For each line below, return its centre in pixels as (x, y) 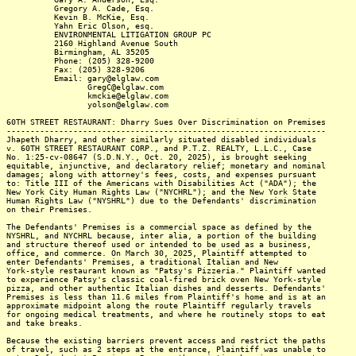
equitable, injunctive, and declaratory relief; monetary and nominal (166, 166)
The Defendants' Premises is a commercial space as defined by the (159, 227)
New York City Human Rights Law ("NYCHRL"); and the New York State (161, 192)
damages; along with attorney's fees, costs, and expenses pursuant (161, 174)
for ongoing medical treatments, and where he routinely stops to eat (166, 314)
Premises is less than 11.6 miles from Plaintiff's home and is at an (166, 297)
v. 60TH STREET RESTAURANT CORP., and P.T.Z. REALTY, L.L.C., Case (159, 148)
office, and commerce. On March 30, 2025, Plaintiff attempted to (157, 253)
